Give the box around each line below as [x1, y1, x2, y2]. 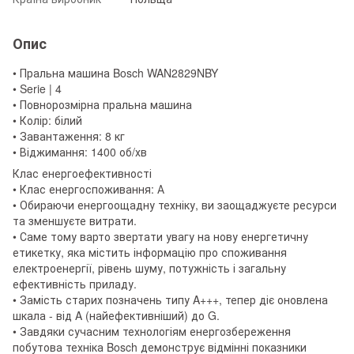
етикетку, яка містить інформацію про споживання [13, 243, 287, 260]
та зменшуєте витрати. [13, 212, 137, 228]
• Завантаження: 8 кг [13, 127, 125, 144]
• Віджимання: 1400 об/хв [13, 143, 147, 160]
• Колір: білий [13, 111, 82, 128]
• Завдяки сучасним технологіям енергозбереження [13, 322, 291, 339]
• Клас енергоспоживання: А [13, 180, 164, 197]
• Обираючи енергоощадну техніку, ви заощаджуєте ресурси [13, 196, 337, 213]
